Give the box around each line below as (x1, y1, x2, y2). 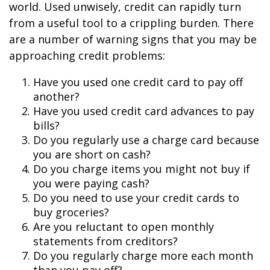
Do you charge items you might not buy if (33, 162, 250, 176)
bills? (33, 118, 60, 133)
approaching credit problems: (9, 48, 165, 63)
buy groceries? (33, 205, 109, 219)
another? (33, 89, 80, 104)
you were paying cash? (33, 176, 149, 190)
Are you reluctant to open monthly (33, 219, 214, 234)
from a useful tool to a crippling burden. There (9, 16, 254, 30)
